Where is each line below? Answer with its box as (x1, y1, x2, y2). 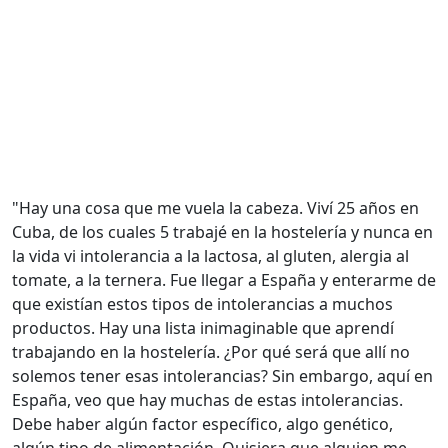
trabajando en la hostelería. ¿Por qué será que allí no (12, 341, 410, 363)
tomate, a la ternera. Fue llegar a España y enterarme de (12, 269, 436, 291)
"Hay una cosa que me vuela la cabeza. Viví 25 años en (12, 197, 419, 219)
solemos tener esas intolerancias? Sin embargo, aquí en (12, 365, 433, 387)
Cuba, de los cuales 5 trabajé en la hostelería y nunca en (12, 221, 433, 243)
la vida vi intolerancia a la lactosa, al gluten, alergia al (12, 245, 409, 267)
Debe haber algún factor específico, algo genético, (12, 413, 393, 435)
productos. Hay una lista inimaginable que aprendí (12, 317, 394, 339)
